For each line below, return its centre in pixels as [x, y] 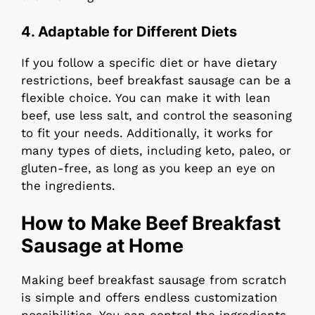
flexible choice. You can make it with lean [146, 97]
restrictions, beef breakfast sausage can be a [156, 80]
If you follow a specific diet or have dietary [149, 62]
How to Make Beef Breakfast [151, 224]
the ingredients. [68, 185]
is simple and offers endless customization [149, 298]
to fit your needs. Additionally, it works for [147, 133]
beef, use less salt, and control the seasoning [156, 115]
